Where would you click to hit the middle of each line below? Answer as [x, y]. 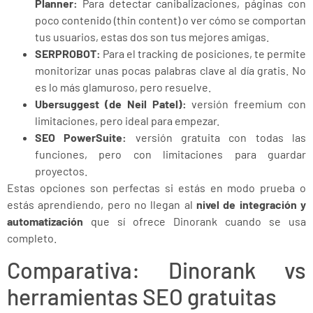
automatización [45, 221]
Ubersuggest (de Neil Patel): [111, 103]
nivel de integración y [251, 204]
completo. [32, 238]
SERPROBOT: [68, 53]
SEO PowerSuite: [81, 137]
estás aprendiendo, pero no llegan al [102, 204]
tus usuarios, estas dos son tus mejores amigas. [152, 36]
